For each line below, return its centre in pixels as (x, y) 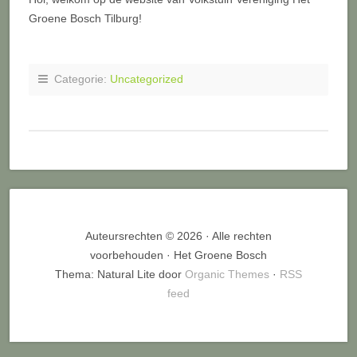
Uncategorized (147, 79)
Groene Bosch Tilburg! (85, 19)
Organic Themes (227, 275)
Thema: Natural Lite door (120, 275)
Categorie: (79, 79)
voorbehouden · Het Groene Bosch (178, 255)
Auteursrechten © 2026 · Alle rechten (178, 236)
